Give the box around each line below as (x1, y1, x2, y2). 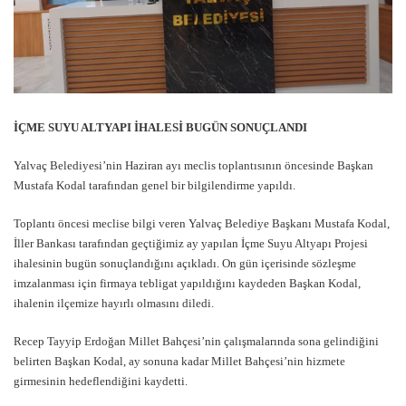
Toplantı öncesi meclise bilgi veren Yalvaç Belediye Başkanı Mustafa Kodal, (14, 217, 390, 231)
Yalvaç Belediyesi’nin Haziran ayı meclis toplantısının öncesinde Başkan (14, 159, 373, 173)
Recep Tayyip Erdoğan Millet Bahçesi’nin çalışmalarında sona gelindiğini (14, 334, 379, 349)
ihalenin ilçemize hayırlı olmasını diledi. (14, 296, 214, 311)
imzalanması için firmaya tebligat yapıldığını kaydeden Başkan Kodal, (14, 276, 361, 291)
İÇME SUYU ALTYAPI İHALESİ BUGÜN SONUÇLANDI (14, 121, 307, 135)
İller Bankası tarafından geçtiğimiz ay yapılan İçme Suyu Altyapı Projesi (14, 237, 368, 251)
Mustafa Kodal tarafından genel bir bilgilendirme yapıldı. (14, 179, 295, 193)
